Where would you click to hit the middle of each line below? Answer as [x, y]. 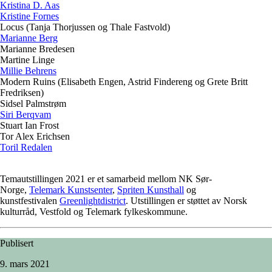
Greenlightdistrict [93, 201]
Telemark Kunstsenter [71, 190]
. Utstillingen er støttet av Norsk [186, 201]
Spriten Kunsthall [151, 190]
